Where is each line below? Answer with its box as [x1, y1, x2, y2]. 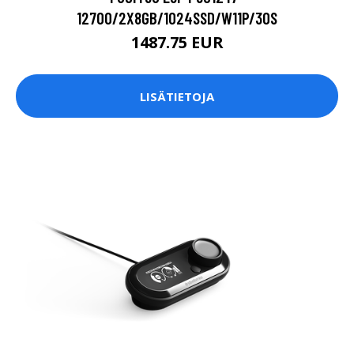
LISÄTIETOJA [140, 88, 214, 104]
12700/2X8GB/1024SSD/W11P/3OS [77, 8, 277, 28]
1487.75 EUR [130, 32, 224, 54]
